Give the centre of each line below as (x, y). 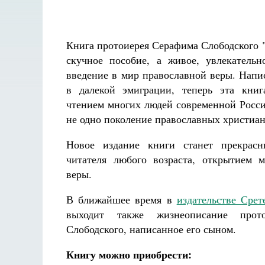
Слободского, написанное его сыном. (151, 229)
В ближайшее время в (122, 199)
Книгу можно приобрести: (129, 254)
